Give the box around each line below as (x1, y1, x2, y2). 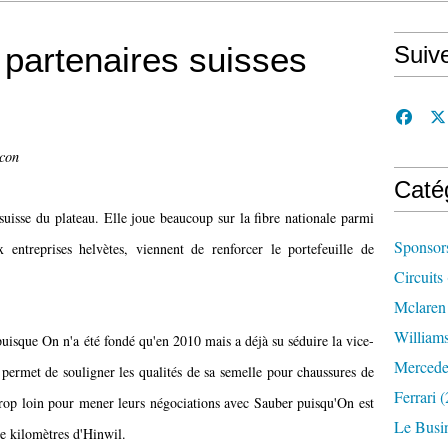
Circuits (394, 266, 443, 287)
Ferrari (394, 386, 436, 407)
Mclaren (394, 296, 446, 317)
